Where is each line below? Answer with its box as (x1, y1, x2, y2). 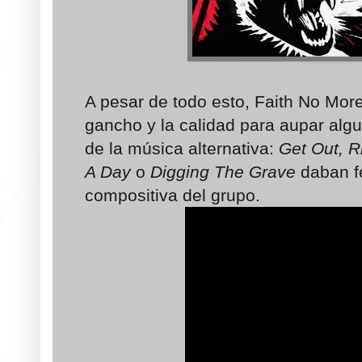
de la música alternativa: (85, 139, 274, 158)
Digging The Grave (150, 162, 296, 182)
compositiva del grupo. (85, 186, 260, 205)
